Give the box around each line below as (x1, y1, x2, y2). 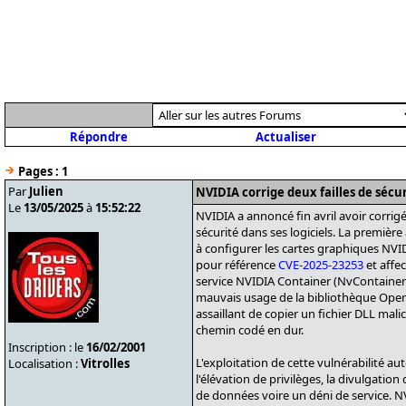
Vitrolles (81, 355, 130, 372)
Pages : (18, 163, 59, 179)
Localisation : (8, 355, 81, 372)
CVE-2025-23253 (278, 256, 363, 273)
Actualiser (255, 129, 316, 145)
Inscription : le (8, 339, 86, 355)
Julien (29, 183, 63, 199)
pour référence (196, 256, 278, 273)
